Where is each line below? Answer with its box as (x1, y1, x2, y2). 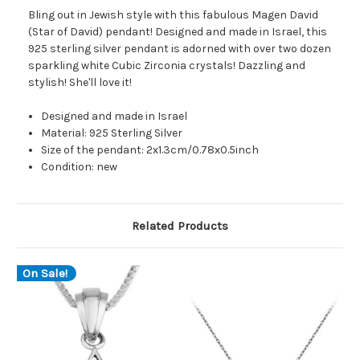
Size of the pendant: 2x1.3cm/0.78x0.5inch (41, 143, 260, 157)
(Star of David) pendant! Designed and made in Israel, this (28, 25, 327, 39)
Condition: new (41, 160, 118, 174)
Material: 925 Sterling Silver (41, 126, 183, 141)
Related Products (132, 219, 228, 234)
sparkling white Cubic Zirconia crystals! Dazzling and (28, 59, 305, 73)
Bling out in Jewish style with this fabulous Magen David (28, 8, 318, 22)
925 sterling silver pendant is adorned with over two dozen (28, 42, 331, 56)
